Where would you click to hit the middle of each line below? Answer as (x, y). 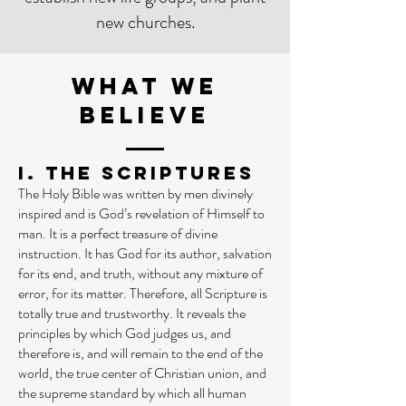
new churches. (145, 22)
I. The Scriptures (136, 173)
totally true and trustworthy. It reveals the (132, 313)
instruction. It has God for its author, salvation (145, 253)
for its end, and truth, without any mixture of (140, 273)
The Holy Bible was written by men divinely (135, 193)
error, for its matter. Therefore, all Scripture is (143, 293)
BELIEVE (145, 115)
